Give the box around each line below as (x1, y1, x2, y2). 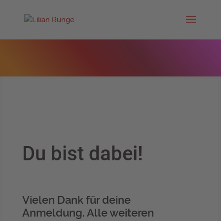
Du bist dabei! (22, 142, 143, 165)
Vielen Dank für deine (22, 193, 131, 206)
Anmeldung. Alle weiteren (22, 206, 154, 219)
